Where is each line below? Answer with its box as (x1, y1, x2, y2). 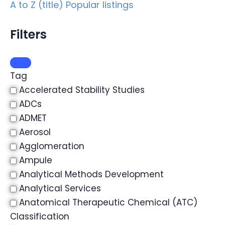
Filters (10, 26, 47, 43)
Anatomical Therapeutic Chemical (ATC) (19, 196, 197, 208)
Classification (10, 210, 69, 222)
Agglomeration (19, 140, 84, 152)
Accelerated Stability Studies (19, 84, 145, 96)
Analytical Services (19, 182, 101, 194)
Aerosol (19, 126, 51, 138)
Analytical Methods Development (19, 168, 164, 180)
